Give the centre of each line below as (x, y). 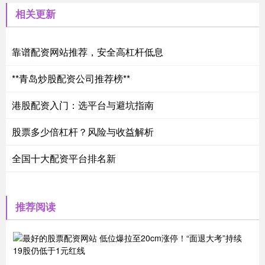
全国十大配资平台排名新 (64, 158)
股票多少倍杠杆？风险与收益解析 (83, 131)
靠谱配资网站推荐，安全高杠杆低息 (88, 51)
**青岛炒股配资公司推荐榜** (71, 78)
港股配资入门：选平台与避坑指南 (83, 105)
